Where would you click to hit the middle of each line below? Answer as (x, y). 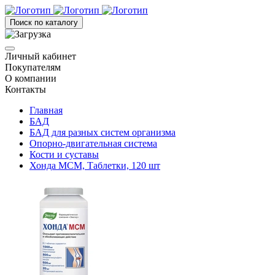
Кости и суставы (64, 154)
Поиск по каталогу (44, 22)
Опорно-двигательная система (93, 143)
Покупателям (33, 67)
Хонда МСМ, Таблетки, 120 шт (95, 165)
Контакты (25, 89)
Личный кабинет (41, 56)
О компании (31, 78)
